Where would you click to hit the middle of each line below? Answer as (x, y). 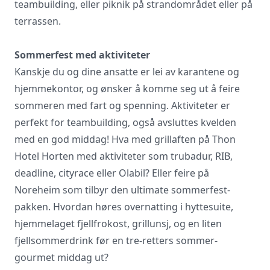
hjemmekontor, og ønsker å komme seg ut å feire (127, 88)
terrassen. (38, 21)
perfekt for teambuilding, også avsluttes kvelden (125, 122)
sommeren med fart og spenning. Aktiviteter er (122, 105)
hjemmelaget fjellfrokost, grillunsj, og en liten (118, 223)
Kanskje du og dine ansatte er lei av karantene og (127, 71)
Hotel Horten (44, 156)
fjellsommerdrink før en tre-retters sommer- (116, 240)
